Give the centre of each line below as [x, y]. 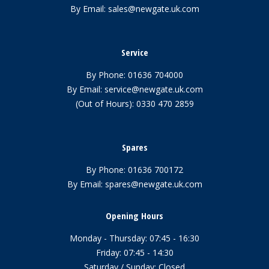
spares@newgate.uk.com [153, 184]
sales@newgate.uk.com [153, 8]
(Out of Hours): [106, 103]
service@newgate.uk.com [153, 89]
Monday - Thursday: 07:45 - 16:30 [134, 238]
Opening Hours [134, 215]
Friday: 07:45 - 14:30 [134, 252]
